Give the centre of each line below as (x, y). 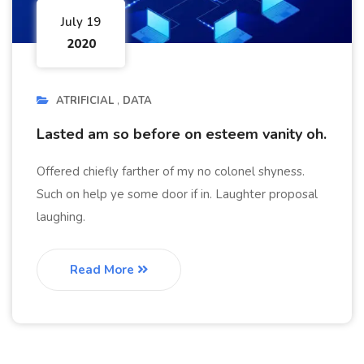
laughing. (61, 217)
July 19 (81, 22)
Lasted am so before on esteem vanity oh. (182, 134)
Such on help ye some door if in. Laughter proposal (177, 195)
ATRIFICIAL (85, 101)
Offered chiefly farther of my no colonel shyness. (171, 172)
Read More (104, 270)
